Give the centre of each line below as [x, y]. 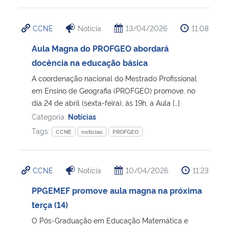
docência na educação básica [90, 62]
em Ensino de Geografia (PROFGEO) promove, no [113, 90]
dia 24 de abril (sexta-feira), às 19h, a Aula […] [106, 102]
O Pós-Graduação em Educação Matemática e [110, 220]
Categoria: [50, 116]
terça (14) [50, 204]
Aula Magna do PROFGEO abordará [100, 48]
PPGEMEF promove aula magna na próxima [117, 190]
